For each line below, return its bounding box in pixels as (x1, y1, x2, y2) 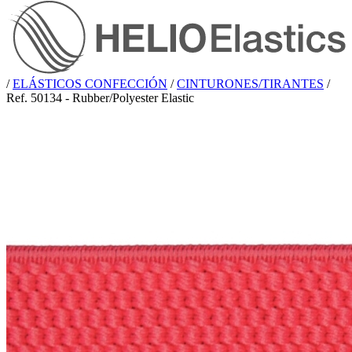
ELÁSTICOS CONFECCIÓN (13, 76, 167, 90)
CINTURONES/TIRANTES (177, 76, 324, 90)
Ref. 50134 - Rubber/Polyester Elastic (6, 90, 194, 104)
